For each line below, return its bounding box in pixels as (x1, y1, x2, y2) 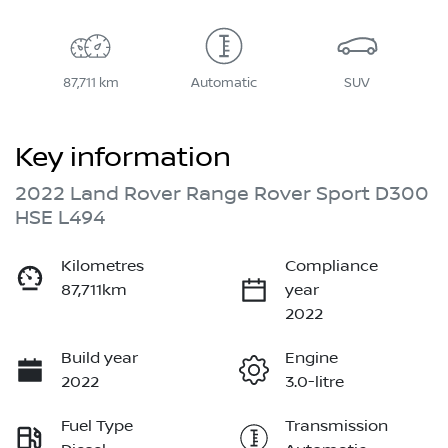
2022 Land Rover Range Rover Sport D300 (15, 182, 429, 207)
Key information (15, 141, 231, 175)
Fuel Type (61, 417, 133, 436)
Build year (61, 349, 138, 368)
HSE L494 (15, 206, 105, 231)
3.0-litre (285, 373, 344, 392)
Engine (285, 349, 338, 368)
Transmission (285, 417, 388, 436)
